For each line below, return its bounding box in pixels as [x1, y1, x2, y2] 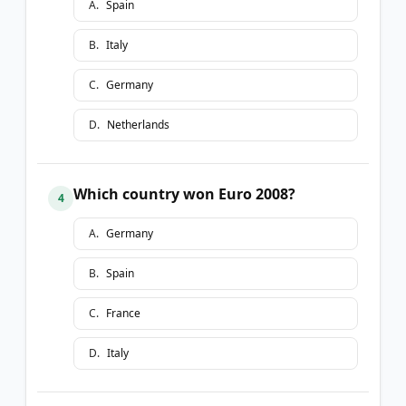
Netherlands [107, 116, 169, 132]
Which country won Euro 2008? [73, 183, 295, 204]
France [106, 304, 140, 321]
